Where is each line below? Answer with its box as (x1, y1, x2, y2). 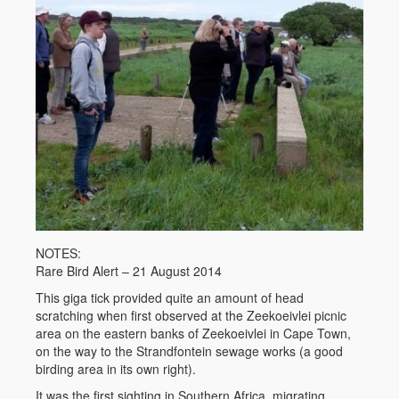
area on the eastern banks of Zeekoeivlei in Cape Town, (36, 324, 354, 342)
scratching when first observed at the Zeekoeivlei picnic (36, 306, 346, 324)
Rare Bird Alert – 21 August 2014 (36, 262, 222, 280)
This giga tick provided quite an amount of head (36, 289, 304, 306)
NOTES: (36, 244, 81, 262)
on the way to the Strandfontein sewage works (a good (36, 342, 343, 360)
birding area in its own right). (36, 360, 196, 378)
